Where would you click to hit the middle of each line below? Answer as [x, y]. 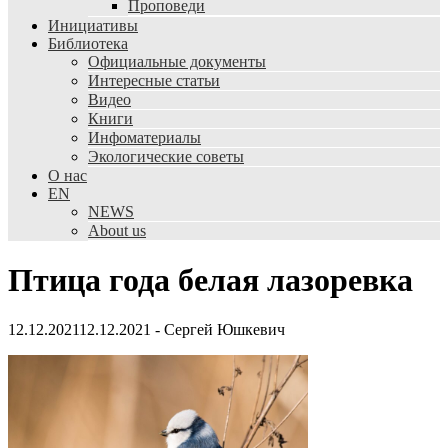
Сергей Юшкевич [224, 329]
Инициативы [93, 25]
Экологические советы [166, 156]
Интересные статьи [154, 80]
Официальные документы [177, 61]
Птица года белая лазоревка [210, 280]
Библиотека [88, 43]
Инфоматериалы [144, 137]
